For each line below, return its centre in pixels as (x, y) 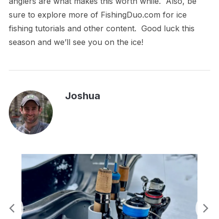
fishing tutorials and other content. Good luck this (101, 28)
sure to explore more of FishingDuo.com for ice (98, 14)
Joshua (82, 96)
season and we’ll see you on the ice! (76, 42)
